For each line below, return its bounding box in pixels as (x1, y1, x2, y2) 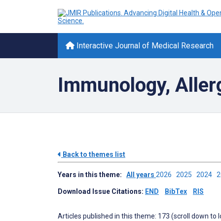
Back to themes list (61, 150, 125, 158)
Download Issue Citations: (58, 187, 145, 195)
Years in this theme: (58, 171, 126, 179)
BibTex (165, 187, 187, 195)
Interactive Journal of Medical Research (74, 41, 214, 50)
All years (126, 171, 156, 179)
